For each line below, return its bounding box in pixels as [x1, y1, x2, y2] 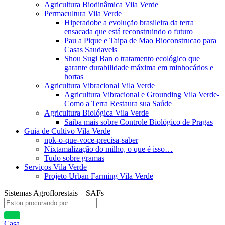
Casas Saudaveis [64, 45, 117, 54]
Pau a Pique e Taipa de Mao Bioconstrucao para [64, 36, 216, 45]
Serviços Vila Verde [24, 163, 87, 171]
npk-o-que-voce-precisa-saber [44, 136, 138, 144]
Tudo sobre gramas [44, 154, 104, 162]
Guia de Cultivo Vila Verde [24, 127, 110, 135]
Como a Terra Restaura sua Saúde [64, 99, 172, 108]
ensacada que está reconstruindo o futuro [64, 27, 193, 36]
